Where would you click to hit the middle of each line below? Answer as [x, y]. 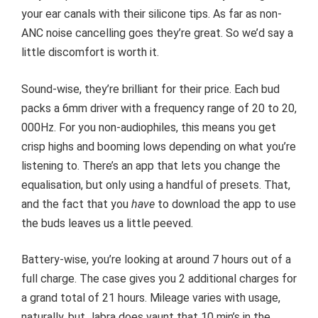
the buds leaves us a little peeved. [107, 223]
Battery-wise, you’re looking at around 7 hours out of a [156, 260]
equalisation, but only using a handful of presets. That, [156, 185]
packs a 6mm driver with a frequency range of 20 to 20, [159, 108]
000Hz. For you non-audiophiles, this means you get [149, 127]
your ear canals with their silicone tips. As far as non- [152, 14]
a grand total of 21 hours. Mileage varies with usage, [151, 298]
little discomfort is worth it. [90, 53]
